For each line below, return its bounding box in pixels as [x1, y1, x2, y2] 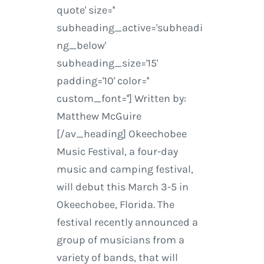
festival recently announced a [56, 216, 198, 229]
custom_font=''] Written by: [56, 92, 186, 105]
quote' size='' [56, 4, 115, 17]
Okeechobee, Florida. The [56, 198, 174, 212]
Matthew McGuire [56, 110, 141, 123]
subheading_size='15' [56, 57, 158, 70]
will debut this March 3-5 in [56, 180, 189, 194]
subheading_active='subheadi [56, 21, 203, 35]
